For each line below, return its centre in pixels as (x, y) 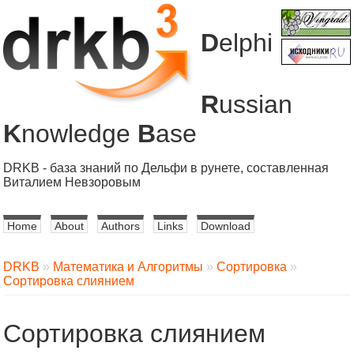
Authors (121, 226)
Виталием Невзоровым (72, 182)
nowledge (79, 134)
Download (226, 226)
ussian (256, 104)
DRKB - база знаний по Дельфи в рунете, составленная (166, 168)
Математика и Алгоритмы (128, 267)
